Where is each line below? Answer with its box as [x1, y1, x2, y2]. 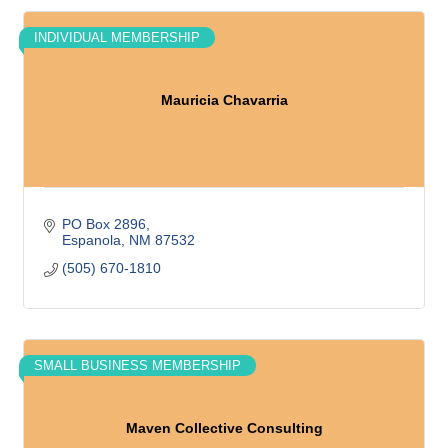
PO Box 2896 [61, 216, 146, 232]
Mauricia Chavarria [160, 91, 288, 108]
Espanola [61, 232, 121, 248]
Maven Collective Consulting [125, 419, 323, 436]
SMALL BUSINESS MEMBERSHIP [34, 358, 241, 373]
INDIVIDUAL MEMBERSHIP [34, 30, 200, 45]
